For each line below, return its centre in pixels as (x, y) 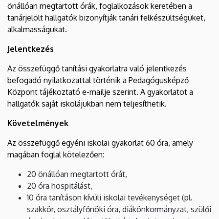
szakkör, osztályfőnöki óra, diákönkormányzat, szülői (119, 209)
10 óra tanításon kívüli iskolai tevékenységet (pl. (110, 197)
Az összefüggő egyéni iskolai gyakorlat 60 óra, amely (100, 142)
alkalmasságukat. (37, 29)
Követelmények (38, 123)
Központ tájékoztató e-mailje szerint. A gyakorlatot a (100, 92)
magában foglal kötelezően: (56, 154)
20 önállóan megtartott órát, (77, 174)
